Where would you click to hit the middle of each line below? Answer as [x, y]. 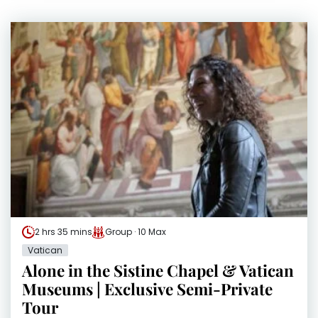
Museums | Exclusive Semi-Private [147, 289]
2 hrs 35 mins [64, 232]
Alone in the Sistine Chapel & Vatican [158, 271]
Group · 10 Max [136, 232]
